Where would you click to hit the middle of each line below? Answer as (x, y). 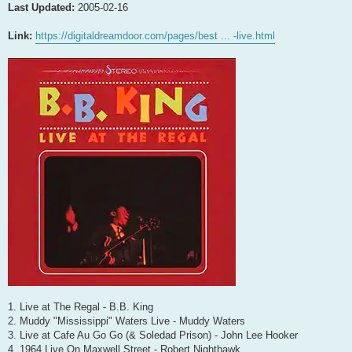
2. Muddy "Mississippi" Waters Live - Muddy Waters (126, 321)
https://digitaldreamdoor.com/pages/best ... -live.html (155, 35)
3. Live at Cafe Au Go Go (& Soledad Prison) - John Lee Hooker (153, 335)
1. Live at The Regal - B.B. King (81, 306)
